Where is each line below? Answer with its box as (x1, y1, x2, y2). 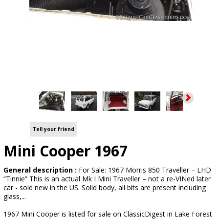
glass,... (3, 192, 26, 201)
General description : (3, 165, 79, 175)
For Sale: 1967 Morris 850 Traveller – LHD (79, 165, 211, 175)
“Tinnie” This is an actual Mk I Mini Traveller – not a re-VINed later (3, 174, 211, 183)
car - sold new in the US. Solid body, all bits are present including (3, 183, 206, 192)
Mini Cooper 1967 (3, 141, 128, 161)
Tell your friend (33, 126, 74, 132)
